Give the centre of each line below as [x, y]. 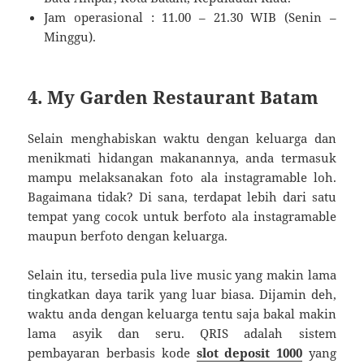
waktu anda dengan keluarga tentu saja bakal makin [182, 314]
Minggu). [70, 37]
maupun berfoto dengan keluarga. [128, 236]
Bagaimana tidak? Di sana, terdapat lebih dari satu [182, 197]
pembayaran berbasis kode [112, 353]
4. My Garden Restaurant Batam [173, 97]
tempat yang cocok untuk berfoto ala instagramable [182, 217]
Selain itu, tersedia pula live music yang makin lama [182, 275]
